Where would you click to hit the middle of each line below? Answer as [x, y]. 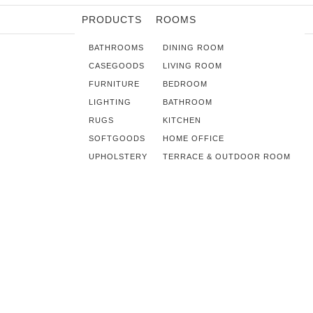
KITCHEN [182, 120]
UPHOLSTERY [118, 156]
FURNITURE [114, 84]
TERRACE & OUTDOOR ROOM [227, 156]
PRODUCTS [112, 20]
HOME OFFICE [194, 138]
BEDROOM [185, 84]
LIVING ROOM [192, 66]
